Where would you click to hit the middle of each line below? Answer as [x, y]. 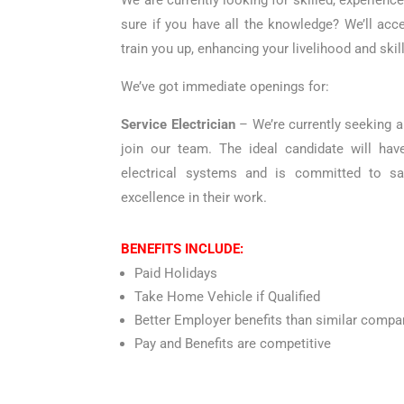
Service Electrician [178, 125]
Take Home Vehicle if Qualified [228, 296]
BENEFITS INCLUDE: [183, 248]
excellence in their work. [194, 198]
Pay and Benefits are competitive [233, 343]
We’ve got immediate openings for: [225, 87]
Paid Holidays [176, 273]
